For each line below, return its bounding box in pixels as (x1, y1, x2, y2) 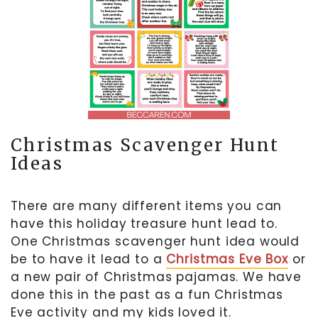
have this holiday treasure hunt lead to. (11, 214, 278, 232)
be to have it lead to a (11, 250, 167, 268)
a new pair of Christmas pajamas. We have (11, 268, 302, 285)
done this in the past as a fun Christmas (11, 285, 284, 303)
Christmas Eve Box (166, 250, 288, 268)
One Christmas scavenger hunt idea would (11, 232, 300, 250)
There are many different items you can (11, 197, 283, 214)
